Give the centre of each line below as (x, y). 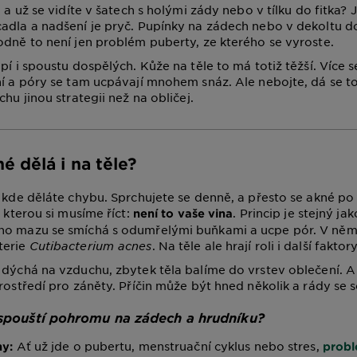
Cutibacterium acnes (90, 245)
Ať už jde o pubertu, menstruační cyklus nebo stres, (168, 346)
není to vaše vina (183, 213)
